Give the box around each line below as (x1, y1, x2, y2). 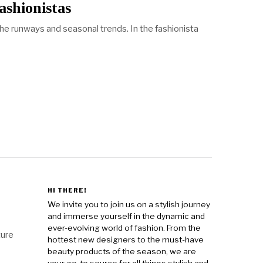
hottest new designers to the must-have (48, 235, 204, 245)
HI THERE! (48, 187, 87, 194)
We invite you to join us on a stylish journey (48, 200, 210, 210)
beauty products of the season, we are (48, 247, 196, 257)
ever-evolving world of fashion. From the (48, 223, 201, 233)
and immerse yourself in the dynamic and (48, 211, 205, 221)
